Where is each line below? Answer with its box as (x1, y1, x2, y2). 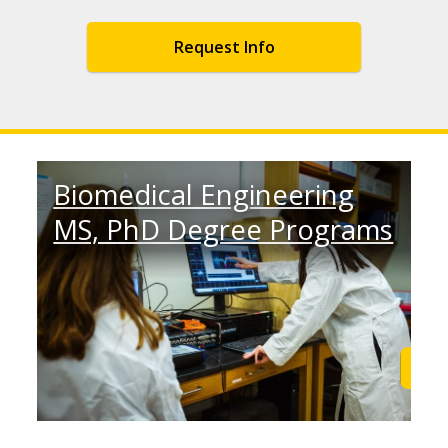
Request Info (173, 35, 275, 58)
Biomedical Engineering (53, 175, 355, 213)
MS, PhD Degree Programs (53, 210, 394, 248)
